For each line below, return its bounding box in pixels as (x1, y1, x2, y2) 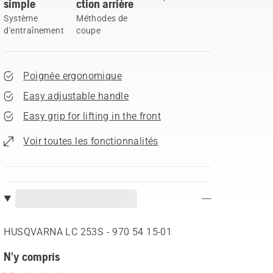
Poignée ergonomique (23, 70, 122, 82)
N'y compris (4, 249, 60, 263)
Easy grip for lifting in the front (23, 110, 161, 122)
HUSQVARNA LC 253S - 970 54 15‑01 (4, 226, 172, 238)
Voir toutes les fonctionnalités (23, 135, 158, 147)
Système (4, 13, 38, 23)
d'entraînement (4, 26, 64, 35)
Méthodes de (76, 13, 128, 23)
